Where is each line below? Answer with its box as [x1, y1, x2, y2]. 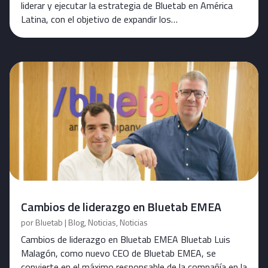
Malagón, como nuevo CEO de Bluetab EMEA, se [21, 246, 216, 260]
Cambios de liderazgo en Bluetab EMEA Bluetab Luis [21, 232, 230, 246]
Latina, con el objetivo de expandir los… [21, 12, 178, 26]
